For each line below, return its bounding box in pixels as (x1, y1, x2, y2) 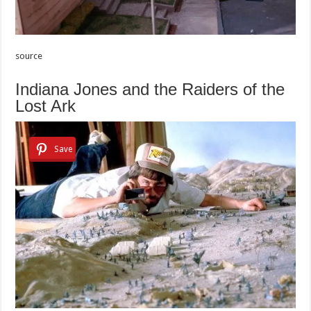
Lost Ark (15, 96, 76, 115)
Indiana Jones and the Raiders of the (15, 79, 285, 99)
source (15, 50, 43, 61)
